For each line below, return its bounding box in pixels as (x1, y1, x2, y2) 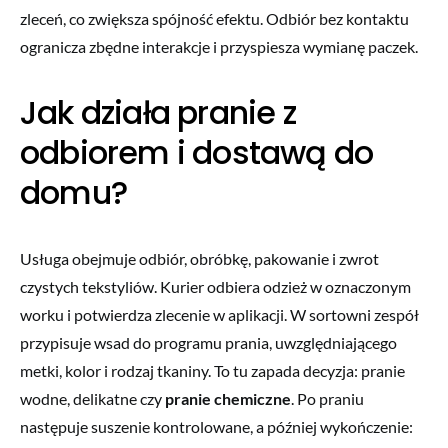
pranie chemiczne (165, 388, 291, 408)
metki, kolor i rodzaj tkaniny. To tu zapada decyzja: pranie (20, 360, 405, 380)
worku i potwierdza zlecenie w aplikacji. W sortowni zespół (20, 304, 419, 324)
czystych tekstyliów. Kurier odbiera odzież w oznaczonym (20, 276, 411, 296)
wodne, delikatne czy (20, 388, 165, 408)
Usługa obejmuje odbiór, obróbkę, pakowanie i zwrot (20, 248, 379, 268)
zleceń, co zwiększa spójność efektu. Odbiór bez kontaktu (20, 8, 409, 28)
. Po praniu (291, 388, 364, 408)
